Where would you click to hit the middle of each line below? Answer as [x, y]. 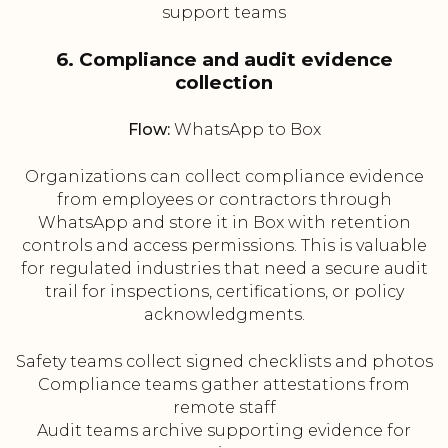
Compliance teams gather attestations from [224, 385]
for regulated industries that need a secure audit [224, 269]
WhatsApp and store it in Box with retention [224, 223]
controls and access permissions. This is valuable [224, 246]
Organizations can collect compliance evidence [224, 177]
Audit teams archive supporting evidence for [224, 431]
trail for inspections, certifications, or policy [224, 292]
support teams [224, 13]
